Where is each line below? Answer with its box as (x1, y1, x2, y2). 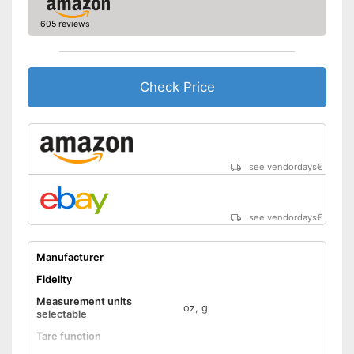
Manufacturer (36, 250, 104, 263)
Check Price (139, 78, 215, 95)
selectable (36, 307, 87, 320)
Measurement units (36, 295, 132, 307)
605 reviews (40, 18, 90, 29)
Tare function (36, 330, 101, 342)
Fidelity (36, 273, 72, 285)
